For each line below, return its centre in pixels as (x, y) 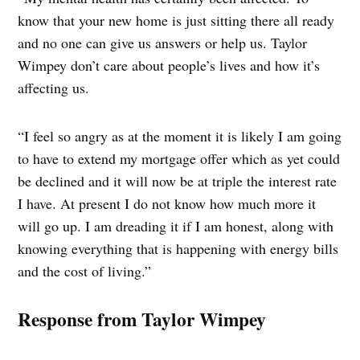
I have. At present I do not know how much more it (167, 203)
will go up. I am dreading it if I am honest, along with (176, 225)
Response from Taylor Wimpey (142, 319)
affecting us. (54, 87)
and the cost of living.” (85, 270)
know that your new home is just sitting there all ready (176, 20)
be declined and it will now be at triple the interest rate (178, 180)
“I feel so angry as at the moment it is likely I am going (180, 135)
